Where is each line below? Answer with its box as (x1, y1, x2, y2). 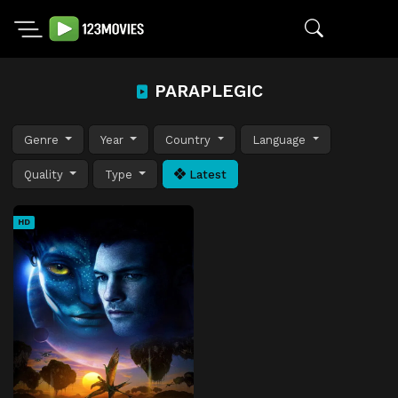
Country (165, 132, 215, 147)
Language (252, 132, 310, 147)
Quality (24, 167, 67, 181)
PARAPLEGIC (149, 81, 263, 101)
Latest (186, 167, 227, 181)
